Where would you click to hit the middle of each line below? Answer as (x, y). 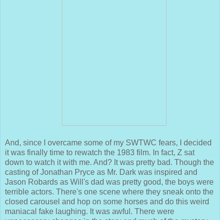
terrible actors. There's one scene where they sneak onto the (109, 192)
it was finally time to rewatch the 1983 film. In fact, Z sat (100, 153)
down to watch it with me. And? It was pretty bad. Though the (110, 163)
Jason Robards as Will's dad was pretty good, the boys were (109, 182)
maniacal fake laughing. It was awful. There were (90, 212)
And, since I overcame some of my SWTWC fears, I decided (108, 143)
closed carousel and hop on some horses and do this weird (107, 202)
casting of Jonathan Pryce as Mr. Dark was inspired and (101, 172)
